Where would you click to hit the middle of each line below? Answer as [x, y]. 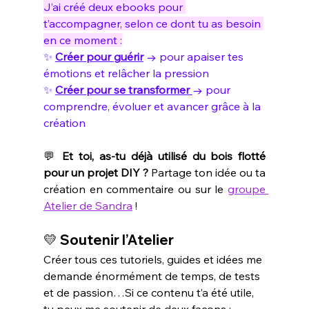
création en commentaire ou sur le [136, 189]
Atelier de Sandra [88, 205]
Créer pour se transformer [122, 89]
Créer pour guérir [99, 56]
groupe [247, 189]
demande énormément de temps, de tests [153, 276]
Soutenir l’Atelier [117, 239]
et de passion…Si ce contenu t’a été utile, [150, 292]
